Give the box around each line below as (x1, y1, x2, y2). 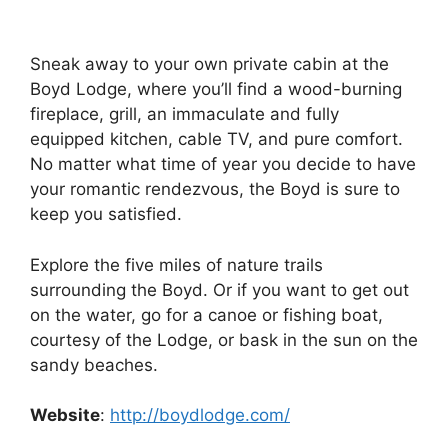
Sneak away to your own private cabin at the (30, 54, 389, 75)
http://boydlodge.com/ (110, 405, 290, 426)
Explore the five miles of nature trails (30, 254, 323, 275)
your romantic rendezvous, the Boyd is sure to (30, 179, 400, 200)
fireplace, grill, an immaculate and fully (30, 104, 339, 125)
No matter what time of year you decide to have (30, 154, 416, 175)
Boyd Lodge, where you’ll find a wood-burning (30, 79, 402, 100)
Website (30, 405, 100, 426)
